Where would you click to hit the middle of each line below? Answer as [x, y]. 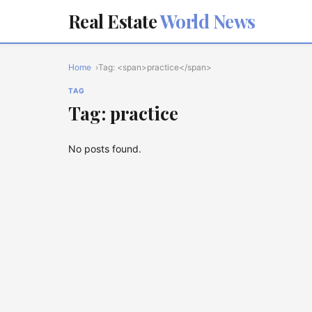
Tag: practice [123, 113]
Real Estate [113, 21]
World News [206, 21]
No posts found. [105, 149]
